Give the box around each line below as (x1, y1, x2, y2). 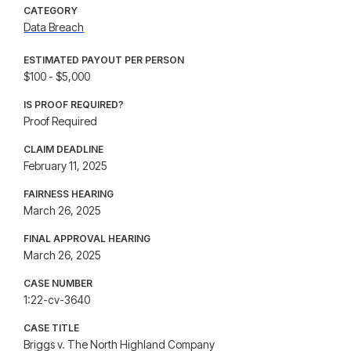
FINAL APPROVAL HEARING (24, 233, 151, 244)
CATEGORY (24, 5, 78, 16)
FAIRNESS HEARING (24, 188, 114, 200)
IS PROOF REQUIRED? (24, 99, 125, 110)
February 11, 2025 (24, 159, 108, 172)
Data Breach (24, 20, 85, 34)
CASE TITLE (24, 322, 80, 334)
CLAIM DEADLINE (24, 143, 104, 155)
